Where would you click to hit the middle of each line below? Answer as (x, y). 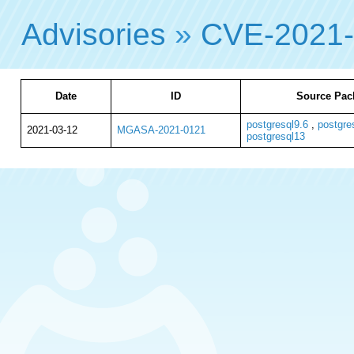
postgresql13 (275, 136)
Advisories (94, 34)
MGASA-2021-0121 (161, 130)
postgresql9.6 (277, 124)
